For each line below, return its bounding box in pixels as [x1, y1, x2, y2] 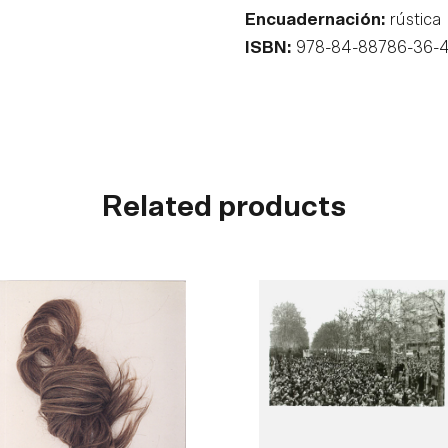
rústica [386, 11, 442, 28]
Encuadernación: [245, 11, 387, 28]
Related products [102, 193, 346, 223]
